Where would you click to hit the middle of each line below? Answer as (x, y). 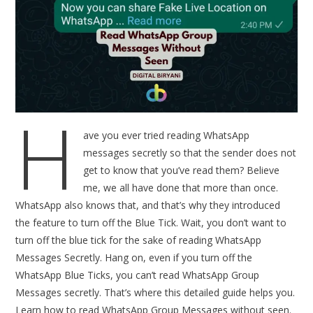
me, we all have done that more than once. (181, 188)
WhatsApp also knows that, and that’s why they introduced (148, 205)
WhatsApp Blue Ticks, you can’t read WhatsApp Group (138, 275)
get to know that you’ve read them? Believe (182, 170)
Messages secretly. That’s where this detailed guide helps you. (155, 293)
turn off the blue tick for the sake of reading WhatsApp (139, 240)
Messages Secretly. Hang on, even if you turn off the (134, 258)
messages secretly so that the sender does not (190, 153)
